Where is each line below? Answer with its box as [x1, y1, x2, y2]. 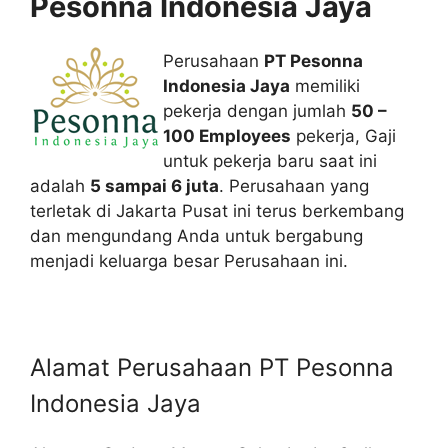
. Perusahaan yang [219, 176, 369, 196]
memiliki [290, 76, 360, 96]
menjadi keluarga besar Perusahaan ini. [30, 251, 348, 271]
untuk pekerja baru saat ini [163, 151, 377, 171]
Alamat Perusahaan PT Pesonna [30, 353, 394, 382]
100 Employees [163, 126, 291, 146]
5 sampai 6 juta [90, 176, 219, 196]
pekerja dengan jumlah [163, 101, 351, 121]
